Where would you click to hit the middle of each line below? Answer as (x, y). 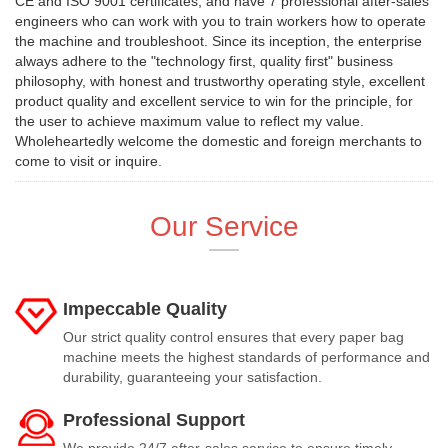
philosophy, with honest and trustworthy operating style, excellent (220, 81)
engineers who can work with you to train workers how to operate (220, 21)
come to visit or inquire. (88, 161)
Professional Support (154, 420)
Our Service (224, 227)
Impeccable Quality (145, 309)
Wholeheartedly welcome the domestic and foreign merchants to (218, 141)
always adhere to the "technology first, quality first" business (204, 61)
